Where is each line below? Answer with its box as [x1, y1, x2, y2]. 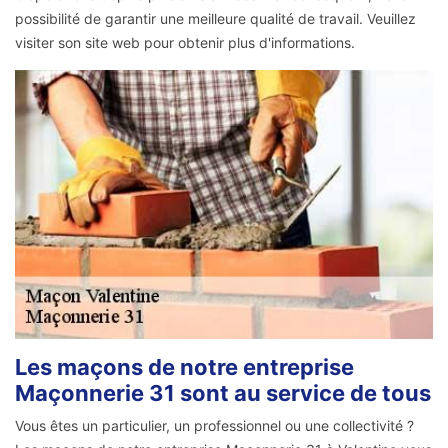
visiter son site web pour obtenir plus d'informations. [15, 34, 355, 52]
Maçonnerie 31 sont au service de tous [15, 379, 431, 406]
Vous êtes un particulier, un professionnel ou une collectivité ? [15, 416, 414, 434]
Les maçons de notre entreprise [15, 353, 354, 380]
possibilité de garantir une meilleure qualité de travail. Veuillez [15, 10, 416, 28]
